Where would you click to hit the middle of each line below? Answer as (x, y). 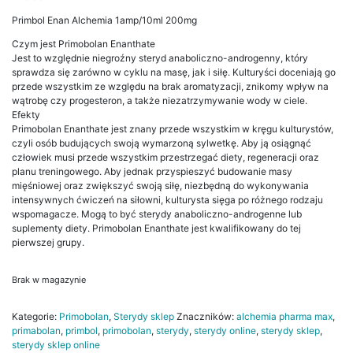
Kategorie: (35, 316)
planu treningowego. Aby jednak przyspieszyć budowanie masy (152, 171)
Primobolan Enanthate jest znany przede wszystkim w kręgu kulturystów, (173, 129)
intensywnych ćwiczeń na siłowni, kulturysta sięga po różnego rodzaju (167, 200)
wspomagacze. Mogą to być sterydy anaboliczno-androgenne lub (157, 214)
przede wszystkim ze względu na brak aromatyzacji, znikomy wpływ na (170, 86)
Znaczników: (206, 316)
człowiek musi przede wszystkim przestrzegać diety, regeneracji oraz (165, 157)
